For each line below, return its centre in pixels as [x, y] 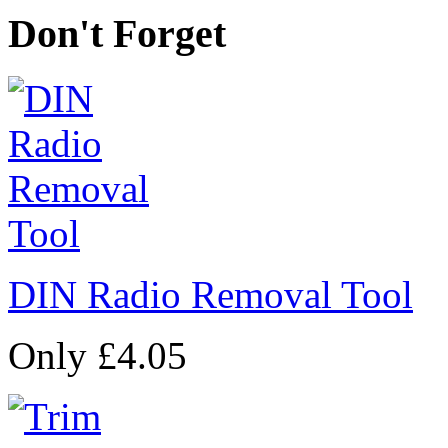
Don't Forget [117, 34]
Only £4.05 [97, 355]
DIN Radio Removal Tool [210, 294]
